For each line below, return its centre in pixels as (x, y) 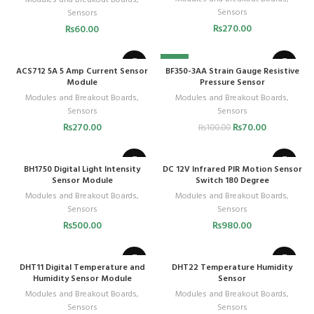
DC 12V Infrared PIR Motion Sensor (232, 169)
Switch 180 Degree (232, 180)
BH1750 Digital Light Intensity (82, 169)
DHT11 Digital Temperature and (82, 267)
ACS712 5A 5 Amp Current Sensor (82, 71)
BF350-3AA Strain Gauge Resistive (232, 71)
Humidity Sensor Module (82, 279)
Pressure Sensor (232, 82)
